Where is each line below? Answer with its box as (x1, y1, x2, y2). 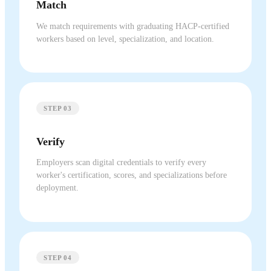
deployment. (36, 183, 79, 193)
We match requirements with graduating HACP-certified (36, 21, 229, 31)
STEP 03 (44, 105, 73, 113)
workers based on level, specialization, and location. (36, 34, 214, 44)
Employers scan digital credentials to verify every (36, 158, 206, 168)
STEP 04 (44, 253, 73, 261)
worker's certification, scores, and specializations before (36, 171, 227, 180)
